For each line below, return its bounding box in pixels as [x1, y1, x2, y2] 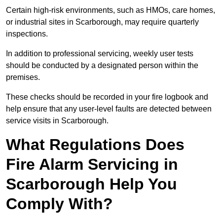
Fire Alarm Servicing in [6, 155, 178, 174]
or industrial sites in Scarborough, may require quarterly [6, 18, 199, 27]
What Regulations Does [6, 136, 184, 154]
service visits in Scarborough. [6, 116, 109, 125]
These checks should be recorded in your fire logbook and [6, 93, 208, 102]
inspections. [6, 30, 48, 38]
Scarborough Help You [6, 175, 177, 193]
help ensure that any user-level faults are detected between [6, 105, 212, 113]
